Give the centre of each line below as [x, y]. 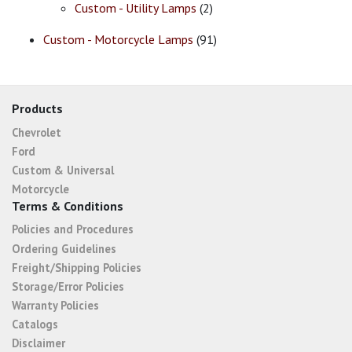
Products [37, 108]
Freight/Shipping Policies [77, 267]
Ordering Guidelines [64, 248]
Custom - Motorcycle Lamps [118, 39]
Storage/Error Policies [68, 286]
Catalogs [35, 324]
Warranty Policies [55, 306]
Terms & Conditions [68, 205]
